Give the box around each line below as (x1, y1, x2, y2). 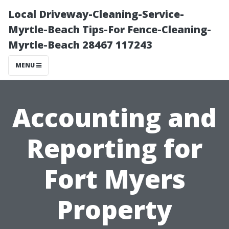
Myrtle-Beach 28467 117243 (8, 38, 152, 52)
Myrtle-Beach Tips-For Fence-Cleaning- (8, 22, 211, 36)
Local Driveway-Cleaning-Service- (8, 7, 184, 21)
